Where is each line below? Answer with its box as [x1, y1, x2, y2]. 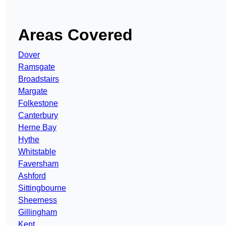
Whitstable [18, 147, 56, 156]
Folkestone [18, 99, 58, 108]
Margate [18, 87, 47, 96]
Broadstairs [18, 75, 59, 84]
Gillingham [18, 208, 57, 217]
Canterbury [18, 111, 58, 120]
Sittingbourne [18, 184, 66, 193]
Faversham [18, 159, 59, 168]
